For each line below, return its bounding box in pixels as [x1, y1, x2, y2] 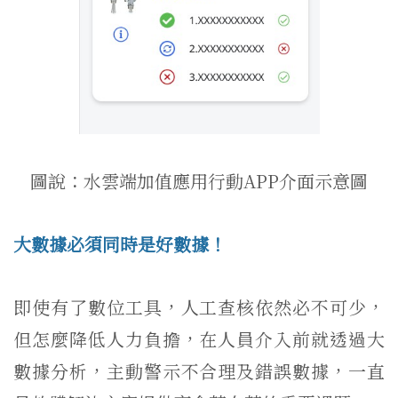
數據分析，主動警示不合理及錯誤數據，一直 [13, 357, 385, 384]
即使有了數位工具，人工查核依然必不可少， [13, 293, 385, 320]
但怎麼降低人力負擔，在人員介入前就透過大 [13, 325, 385, 352]
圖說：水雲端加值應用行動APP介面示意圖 [30, 167, 368, 194]
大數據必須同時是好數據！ [13, 230, 227, 257]
